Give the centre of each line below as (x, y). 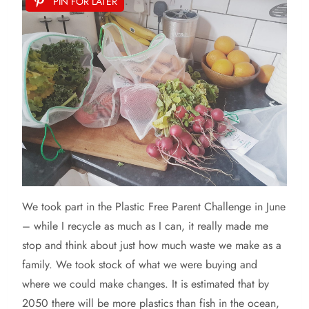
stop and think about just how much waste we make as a (152, 246)
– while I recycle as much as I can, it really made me (145, 226)
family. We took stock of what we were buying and (140, 265)
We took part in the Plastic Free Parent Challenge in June (154, 207)
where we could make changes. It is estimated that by (146, 284)
